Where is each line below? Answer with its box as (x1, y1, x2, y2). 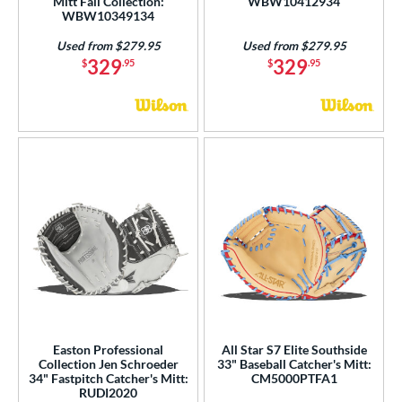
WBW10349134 (62, 7, 154, 23)
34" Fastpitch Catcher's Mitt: (28, 370, 188, 386)
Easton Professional (53, 341, 163, 357)
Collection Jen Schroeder (38, 355, 179, 371)
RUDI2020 (79, 384, 137, 400)
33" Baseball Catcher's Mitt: (216, 355, 371, 371)
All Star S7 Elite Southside (221, 341, 367, 357)
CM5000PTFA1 (250, 370, 337, 386)
